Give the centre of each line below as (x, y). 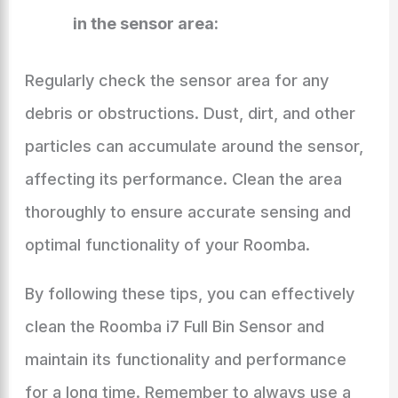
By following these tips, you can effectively (189, 294)
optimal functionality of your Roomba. (167, 245)
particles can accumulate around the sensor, (194, 146)
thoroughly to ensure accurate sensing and (187, 212)
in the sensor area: (145, 24)
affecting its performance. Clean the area (183, 179)
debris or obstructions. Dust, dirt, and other (190, 113)
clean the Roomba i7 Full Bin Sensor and (174, 326)
